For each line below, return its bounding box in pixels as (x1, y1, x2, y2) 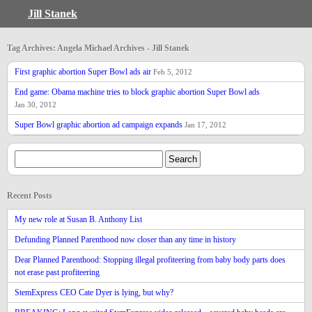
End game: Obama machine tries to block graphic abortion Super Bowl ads (15, 87, 260, 97)
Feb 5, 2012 (153, 68, 192, 76)
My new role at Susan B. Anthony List (15, 214, 142, 224)
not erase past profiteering (15, 267, 100, 277)
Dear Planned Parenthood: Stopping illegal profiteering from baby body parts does (15, 255, 286, 265)
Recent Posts (7, 191, 52, 201)
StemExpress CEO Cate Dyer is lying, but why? (15, 288, 173, 297)
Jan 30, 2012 (15, 100, 56, 109)
